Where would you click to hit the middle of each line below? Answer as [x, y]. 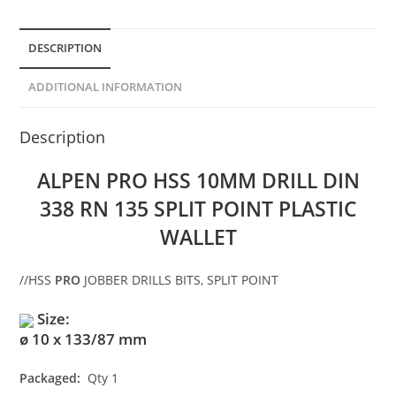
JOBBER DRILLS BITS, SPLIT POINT [180, 280]
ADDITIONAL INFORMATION [106, 88]
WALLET [198, 237]
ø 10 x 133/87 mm [84, 339]
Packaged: [50, 378]
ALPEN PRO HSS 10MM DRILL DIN [198, 181]
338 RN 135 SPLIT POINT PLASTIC [198, 209]
